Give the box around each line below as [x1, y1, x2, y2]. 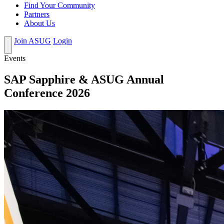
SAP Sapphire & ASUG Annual [4, 73, 164, 86]
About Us [24, 19, 55, 28]
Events [4, 54, 25, 63]
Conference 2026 [4, 86, 90, 100]
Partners [24, 10, 49, 19]
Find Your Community [24, 1, 95, 10]
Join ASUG [14, 36, 51, 45]
